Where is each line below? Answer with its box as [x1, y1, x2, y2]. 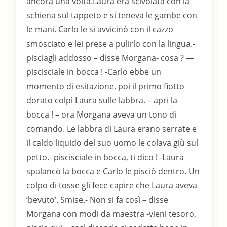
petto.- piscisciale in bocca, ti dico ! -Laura [26, 152, 184, 163]
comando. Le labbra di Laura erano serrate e [26, 123, 197, 135]
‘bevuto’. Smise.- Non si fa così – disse [26, 194, 169, 206]
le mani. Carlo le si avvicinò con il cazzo [26, 24, 174, 35]
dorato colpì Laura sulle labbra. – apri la [26, 95, 178, 106]
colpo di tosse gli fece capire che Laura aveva [26, 180, 198, 192]
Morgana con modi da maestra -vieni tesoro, [26, 208, 197, 220]
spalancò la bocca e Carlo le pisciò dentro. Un [26, 166, 200, 177]
